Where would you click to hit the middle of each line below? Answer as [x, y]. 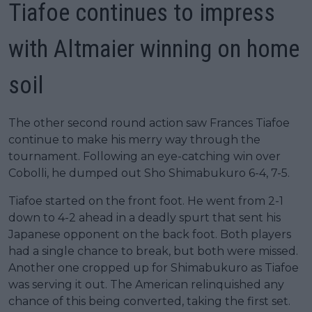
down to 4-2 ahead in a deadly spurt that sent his [145, 218]
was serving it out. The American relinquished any [146, 285]
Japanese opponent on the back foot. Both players [150, 235]
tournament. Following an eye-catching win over [145, 157]
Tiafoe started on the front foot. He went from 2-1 [146, 201]
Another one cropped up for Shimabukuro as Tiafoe [154, 268]
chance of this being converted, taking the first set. [149, 302]
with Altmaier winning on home [154, 49]
